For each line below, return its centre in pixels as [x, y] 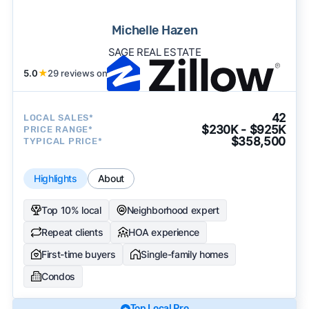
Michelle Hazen [154, 30]
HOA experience [164, 232]
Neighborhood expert [173, 210]
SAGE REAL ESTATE [154, 52]
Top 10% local [71, 210]
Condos [58, 276]
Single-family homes [185, 254]
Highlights [55, 178]
